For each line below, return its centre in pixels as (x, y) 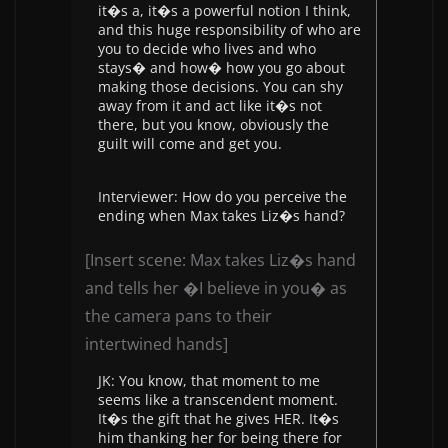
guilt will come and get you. (190, 143)
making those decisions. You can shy (220, 86)
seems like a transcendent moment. (218, 399)
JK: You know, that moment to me (209, 380)
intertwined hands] (156, 344)
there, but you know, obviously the (213, 124)
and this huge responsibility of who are (229, 29)
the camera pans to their (178, 316)
